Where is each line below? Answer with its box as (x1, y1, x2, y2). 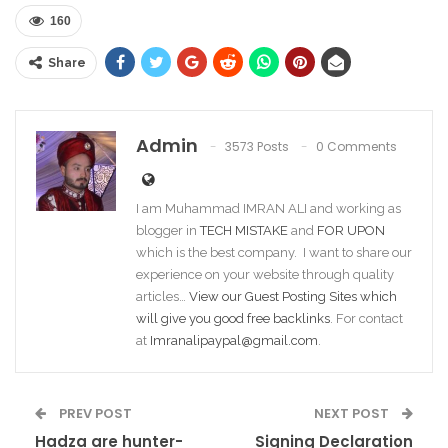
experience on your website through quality (136, 266, 394, 282)
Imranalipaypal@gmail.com (150, 332, 318, 348)
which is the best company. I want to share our (136, 244, 412, 260)
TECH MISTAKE (200, 222, 291, 238)
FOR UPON (317, 222, 385, 238)
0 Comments (316, 137, 397, 155)
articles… (136, 288, 189, 304)
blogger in (136, 222, 200, 238)
